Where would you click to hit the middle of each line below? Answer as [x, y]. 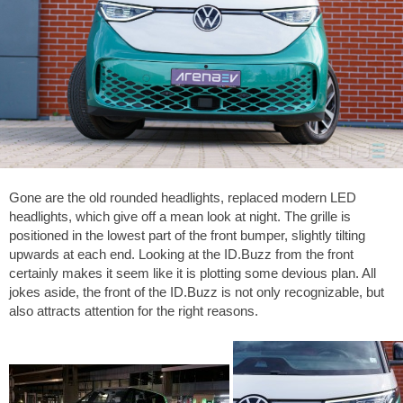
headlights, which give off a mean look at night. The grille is [180, 217]
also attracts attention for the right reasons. [134, 311]
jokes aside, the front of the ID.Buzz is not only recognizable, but [197, 292]
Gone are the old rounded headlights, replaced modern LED [183, 198]
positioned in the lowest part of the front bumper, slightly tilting [187, 236]
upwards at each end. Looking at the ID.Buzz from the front [181, 255]
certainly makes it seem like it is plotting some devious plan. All [193, 273]
